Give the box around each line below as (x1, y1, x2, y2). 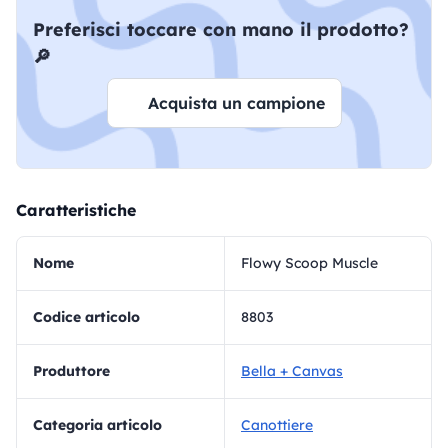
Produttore (42, 362, 110, 381)
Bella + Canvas (241, 362, 343, 381)
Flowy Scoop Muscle (241, 254, 378, 273)
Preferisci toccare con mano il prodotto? (33, 18, 409, 42)
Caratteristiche (16, 200, 136, 221)
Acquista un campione (147, 93, 325, 114)
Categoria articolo (43, 416, 162, 435)
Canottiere (241, 416, 313, 435)
